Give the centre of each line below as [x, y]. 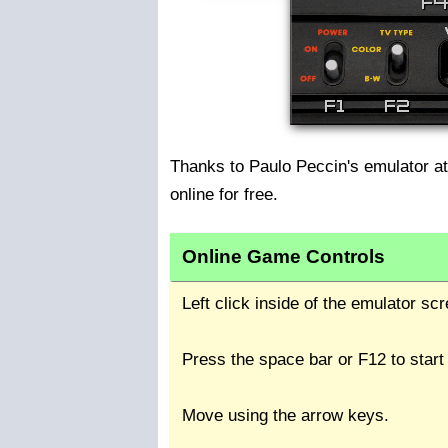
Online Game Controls [283, 256]
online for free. [224, 194]
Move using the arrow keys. [285, 415]
